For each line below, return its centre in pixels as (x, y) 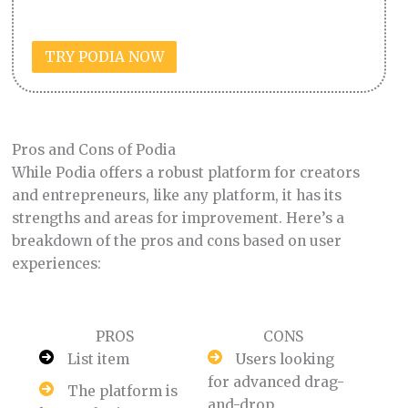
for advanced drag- (276, 382)
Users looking (286, 360)
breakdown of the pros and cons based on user (176, 241)
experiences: (56, 264)
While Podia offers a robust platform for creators (185, 173)
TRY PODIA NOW (105, 56)
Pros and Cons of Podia (93, 150)
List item (98, 360)
